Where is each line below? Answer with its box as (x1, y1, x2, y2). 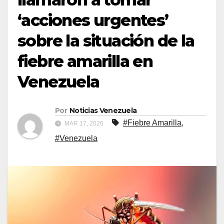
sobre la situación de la (17, 31, 194, 51)
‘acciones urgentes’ (17, 10, 168, 30)
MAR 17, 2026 (63, 120, 105, 127)
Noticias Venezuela (69, 106, 137, 115)
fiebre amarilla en (17, 51, 153, 71)
